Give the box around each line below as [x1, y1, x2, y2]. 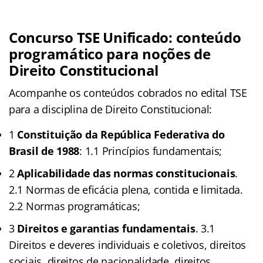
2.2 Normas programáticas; [9, 198, 140, 213]
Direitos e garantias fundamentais [17, 221, 195, 235]
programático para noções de [9, 43, 211, 63]
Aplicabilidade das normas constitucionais [17, 166, 235, 180]
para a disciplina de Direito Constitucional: [9, 102, 213, 116]
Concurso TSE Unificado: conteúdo [9, 27, 241, 47]
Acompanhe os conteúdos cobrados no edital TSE [9, 85, 247, 100]
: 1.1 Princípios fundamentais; [79, 143, 222, 158]
